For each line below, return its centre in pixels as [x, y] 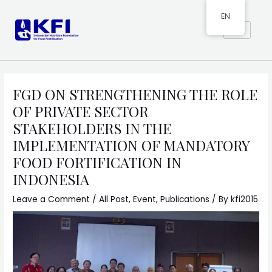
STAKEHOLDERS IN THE [92, 128]
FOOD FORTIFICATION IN [97, 162]
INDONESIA [53, 179]
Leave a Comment [52, 200]
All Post [114, 200]
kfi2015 [245, 200]
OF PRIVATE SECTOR [81, 111]
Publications [185, 200]
